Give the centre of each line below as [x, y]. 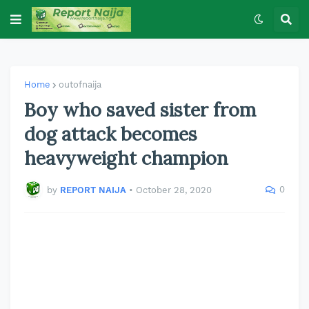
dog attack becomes [111, 134]
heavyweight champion [126, 158]
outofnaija [80, 84]
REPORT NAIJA [93, 190]
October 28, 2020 [174, 190]
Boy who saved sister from [140, 110]
